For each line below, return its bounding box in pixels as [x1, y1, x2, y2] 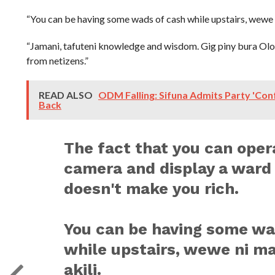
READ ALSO [38, 89, 95, 101]
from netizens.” [26, 55, 88, 66]
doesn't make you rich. [64, 179, 239, 198]
